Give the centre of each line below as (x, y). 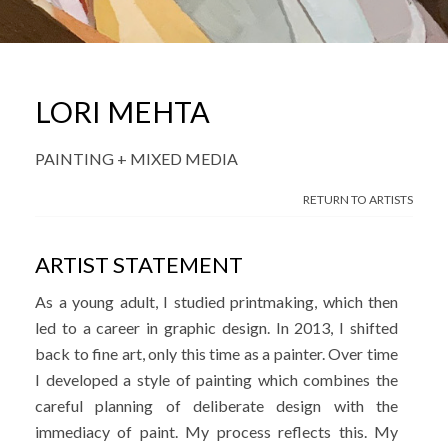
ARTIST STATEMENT (139, 264)
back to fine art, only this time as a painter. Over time (216, 353)
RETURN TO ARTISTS (358, 199)
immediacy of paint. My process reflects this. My (216, 431)
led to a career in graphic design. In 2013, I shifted (216, 327)
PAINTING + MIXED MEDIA (136, 158)
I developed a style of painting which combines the (216, 379)
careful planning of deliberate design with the (216, 405)
